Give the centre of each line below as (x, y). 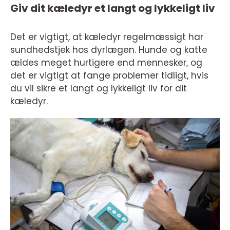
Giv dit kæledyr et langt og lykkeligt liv (113, 8)
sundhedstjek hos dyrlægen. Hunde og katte (109, 50)
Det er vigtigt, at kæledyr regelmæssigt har (107, 37)
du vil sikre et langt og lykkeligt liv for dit (99, 88)
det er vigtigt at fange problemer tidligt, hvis (109, 75)
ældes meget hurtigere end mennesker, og (106, 63)
